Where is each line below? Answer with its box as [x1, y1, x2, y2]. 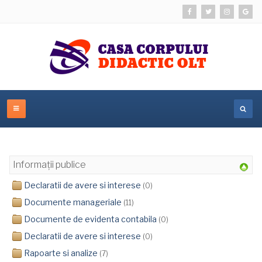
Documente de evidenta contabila [24, 214, 157, 224]
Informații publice [13, 159, 86, 170]
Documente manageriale [24, 197, 122, 207]
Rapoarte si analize [24, 248, 98, 258]
